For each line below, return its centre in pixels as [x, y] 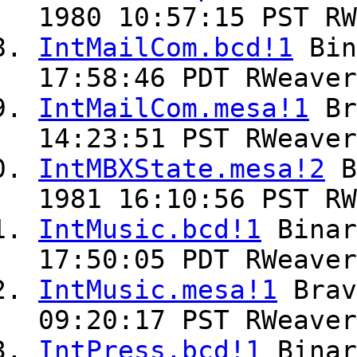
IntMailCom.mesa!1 [174, 109]
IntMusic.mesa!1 [158, 290]
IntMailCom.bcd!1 [166, 48]
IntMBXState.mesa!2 [182, 169]
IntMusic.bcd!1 [150, 230]
